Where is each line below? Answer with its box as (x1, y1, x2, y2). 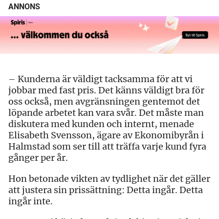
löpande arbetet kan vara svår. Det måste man (8, 107, 204, 118)
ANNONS (8, 2, 40, 12)
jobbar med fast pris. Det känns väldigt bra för (8, 84, 204, 96)
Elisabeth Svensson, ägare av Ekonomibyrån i (8, 129, 204, 141)
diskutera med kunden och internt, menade (8, 118, 194, 130)
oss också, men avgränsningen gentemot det (8, 95, 200, 107)
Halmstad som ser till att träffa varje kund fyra (8, 140, 206, 152)
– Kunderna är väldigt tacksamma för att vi (8, 73, 193, 85)
